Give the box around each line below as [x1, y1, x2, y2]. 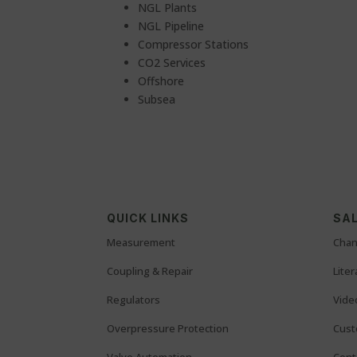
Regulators [107, 292, 161, 308]
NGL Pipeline [138, 18, 205, 33]
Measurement [107, 235, 176, 250]
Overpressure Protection [107, 321, 229, 336]
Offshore [138, 73, 185, 88]
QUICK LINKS [107, 211, 190, 226]
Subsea [138, 92, 176, 107]
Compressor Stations [138, 37, 249, 52]
